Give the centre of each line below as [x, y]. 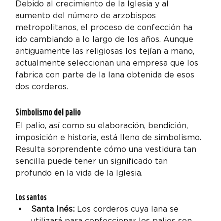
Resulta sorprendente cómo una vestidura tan [107, 149]
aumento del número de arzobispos [87, 16]
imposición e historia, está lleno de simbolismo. [110, 138]
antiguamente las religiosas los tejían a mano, [106, 51]
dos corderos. [42, 87]
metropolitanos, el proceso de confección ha [105, 28]
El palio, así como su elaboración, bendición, [103, 126]
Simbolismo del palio [48, 112]
